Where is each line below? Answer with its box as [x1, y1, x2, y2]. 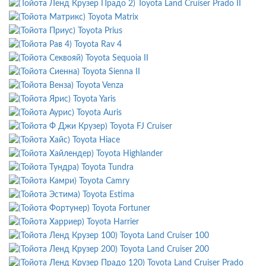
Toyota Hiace [72, 136, 120, 145]
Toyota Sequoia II [85, 54, 148, 63]
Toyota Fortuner [92, 204, 150, 213]
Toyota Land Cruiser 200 [120, 245, 209, 254]
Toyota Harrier [87, 218, 139, 227]
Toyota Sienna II [82, 68, 140, 77]
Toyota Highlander [96, 150, 163, 159]
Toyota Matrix [88, 13, 138, 22]
